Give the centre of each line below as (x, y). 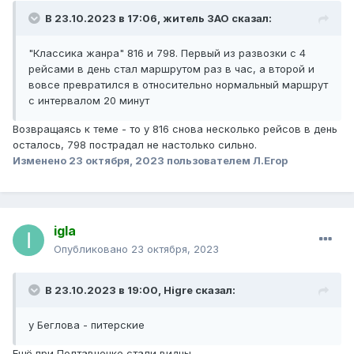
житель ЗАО (196, 19)
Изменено (41, 161)
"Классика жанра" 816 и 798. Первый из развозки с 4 (167, 53)
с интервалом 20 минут (89, 101)
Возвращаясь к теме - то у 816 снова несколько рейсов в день (175, 129)
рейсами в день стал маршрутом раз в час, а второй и (171, 69)
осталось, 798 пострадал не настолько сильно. (135, 145)
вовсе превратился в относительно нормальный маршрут (178, 85)
